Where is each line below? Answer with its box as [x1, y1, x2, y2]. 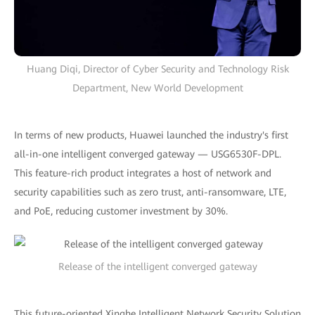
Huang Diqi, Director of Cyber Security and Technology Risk [26, 63, 289, 75]
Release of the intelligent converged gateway [58, 261, 257, 273]
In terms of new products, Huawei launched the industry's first [14, 129, 288, 141]
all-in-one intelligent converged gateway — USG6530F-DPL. [14, 148, 281, 160]
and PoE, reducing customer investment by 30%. [14, 205, 228, 217]
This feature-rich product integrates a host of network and [14, 167, 271, 179]
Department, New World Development [72, 82, 243, 94]
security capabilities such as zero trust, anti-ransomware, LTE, [14, 186, 286, 198]
